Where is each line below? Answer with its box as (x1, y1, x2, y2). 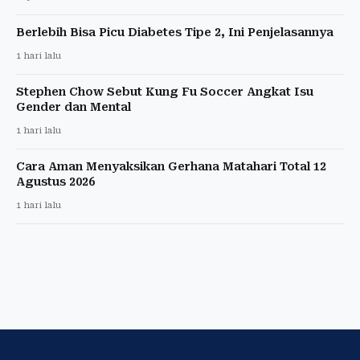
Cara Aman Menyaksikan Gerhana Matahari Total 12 (16, 159, 326, 173)
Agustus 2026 (16, 174, 95, 188)
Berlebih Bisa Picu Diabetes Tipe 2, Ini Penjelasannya (16, 25, 333, 39)
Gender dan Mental (16, 100, 131, 113)
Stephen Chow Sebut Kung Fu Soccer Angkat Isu (16, 84, 313, 98)
